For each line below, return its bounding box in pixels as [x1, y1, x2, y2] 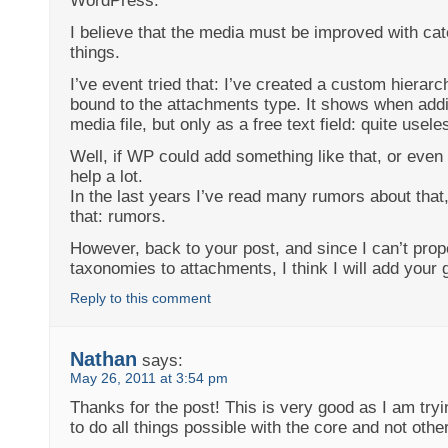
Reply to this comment [70, 291, 212, 307]
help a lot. [70, 167, 144, 187]
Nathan [70, 347, 138, 370]
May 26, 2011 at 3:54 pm [70, 370, 229, 386]
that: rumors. [70, 207, 167, 227]
